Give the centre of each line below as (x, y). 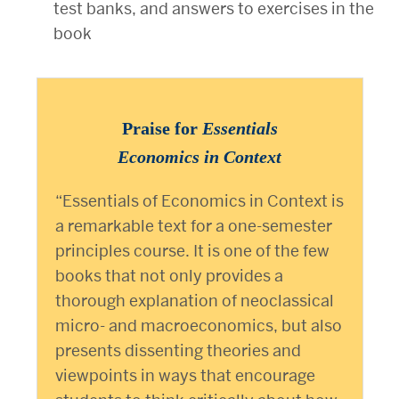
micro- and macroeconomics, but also (198, 326)
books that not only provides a (169, 276)
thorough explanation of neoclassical (194, 301)
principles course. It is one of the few (192, 251)
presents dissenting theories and (178, 351)
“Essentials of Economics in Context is (199, 201)
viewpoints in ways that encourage (185, 376)
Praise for (162, 129)
